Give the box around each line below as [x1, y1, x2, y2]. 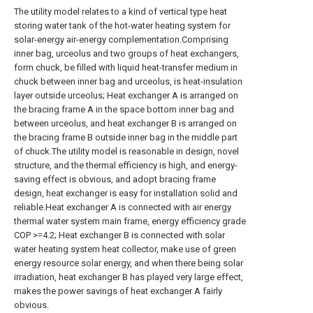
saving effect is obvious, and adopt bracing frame [14, 174, 216, 184]
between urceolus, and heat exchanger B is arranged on [14, 118, 237, 129]
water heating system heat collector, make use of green [14, 244, 236, 254]
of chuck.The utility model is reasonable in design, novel [14, 146, 239, 156]
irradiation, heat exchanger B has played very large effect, [14, 272, 243, 282]
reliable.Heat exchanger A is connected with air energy [14, 202, 231, 212]
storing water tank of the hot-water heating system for [14, 20, 231, 31]
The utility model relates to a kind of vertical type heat [14, 6, 227, 17]
